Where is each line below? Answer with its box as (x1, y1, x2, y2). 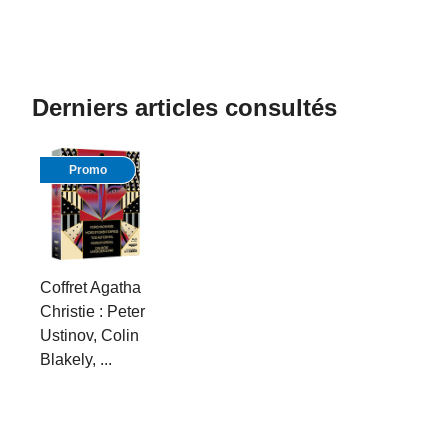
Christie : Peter (40, 303, 145, 320)
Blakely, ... (40, 351, 112, 368)
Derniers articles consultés (32, 94, 337, 121)
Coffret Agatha (40, 279, 141, 296)
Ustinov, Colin (40, 327, 139, 344)
